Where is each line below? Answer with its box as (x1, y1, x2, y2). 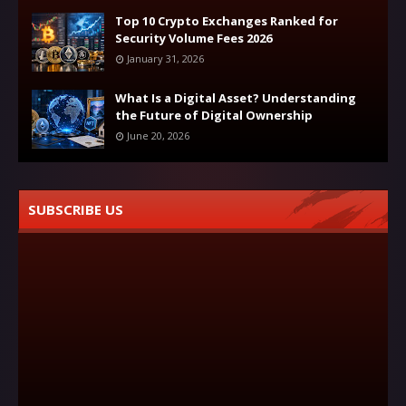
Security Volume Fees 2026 (115, 30, 272, 46)
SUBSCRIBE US (28, 200, 123, 218)
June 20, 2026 (127, 129, 189, 142)
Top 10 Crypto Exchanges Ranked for (115, 13, 338, 29)
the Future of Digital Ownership (115, 107, 313, 123)
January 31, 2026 (127, 52, 204, 65)
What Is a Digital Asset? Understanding (115, 90, 356, 106)
